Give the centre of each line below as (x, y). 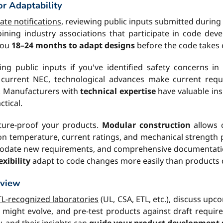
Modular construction (146, 125)
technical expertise (118, 91)
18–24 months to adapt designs (73, 45)
